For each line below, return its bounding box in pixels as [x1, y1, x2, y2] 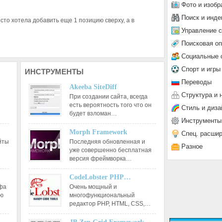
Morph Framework [69, 128, 127, 136]
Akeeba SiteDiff [69, 83, 117, 91]
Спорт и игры [181, 65, 221, 73]
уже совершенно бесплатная [69, 147, 152, 154]
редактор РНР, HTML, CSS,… [69, 200, 151, 207]
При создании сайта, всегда [69, 93, 148, 100]
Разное [181, 142, 203, 150]
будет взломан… [69, 110, 117, 117]
